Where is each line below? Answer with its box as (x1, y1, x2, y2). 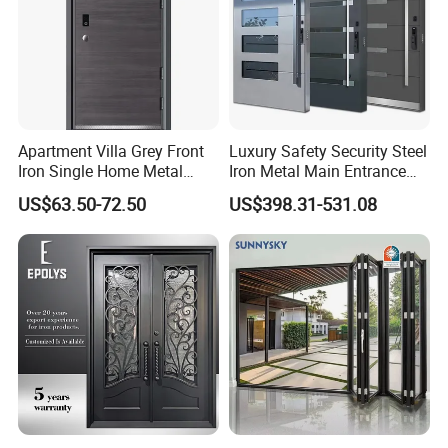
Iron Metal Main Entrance (228, 159, 406, 182)
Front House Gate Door (228, 179, 390, 202)
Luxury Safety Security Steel (228, 139, 427, 162)
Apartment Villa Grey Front (18, 139, 205, 162)
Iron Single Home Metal (18, 159, 184, 182)
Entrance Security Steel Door (18, 179, 219, 202)
